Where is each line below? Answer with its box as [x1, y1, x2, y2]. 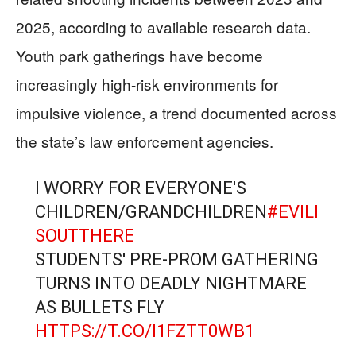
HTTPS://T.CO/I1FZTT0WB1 [34, 321, 254, 341]
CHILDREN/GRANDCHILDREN [34, 202, 267, 222]
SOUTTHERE [34, 226, 134, 246]
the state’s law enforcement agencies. [16, 130, 273, 152]
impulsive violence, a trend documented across [16, 102, 337, 123]
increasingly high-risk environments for [16, 73, 278, 95]
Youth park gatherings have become [16, 44, 263, 66]
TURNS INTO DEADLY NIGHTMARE [34, 273, 307, 293]
